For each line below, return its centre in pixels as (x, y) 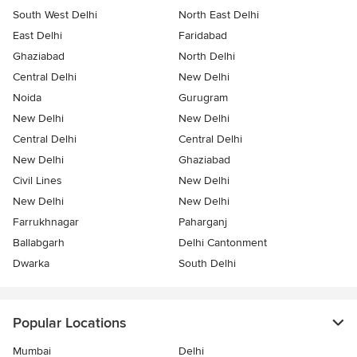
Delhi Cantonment (223, 243)
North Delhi (207, 57)
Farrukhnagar (46, 222)
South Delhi (207, 264)
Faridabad (203, 36)
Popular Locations (69, 323)
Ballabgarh (39, 243)
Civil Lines (37, 181)
